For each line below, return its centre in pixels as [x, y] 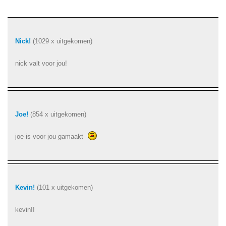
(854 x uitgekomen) [57, 114]
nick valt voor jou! [41, 63]
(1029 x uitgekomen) [63, 41]
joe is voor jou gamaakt [50, 136]
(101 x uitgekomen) [64, 187]
